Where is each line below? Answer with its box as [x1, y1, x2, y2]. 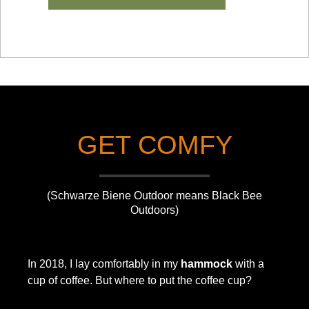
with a [232, 257, 264, 270]
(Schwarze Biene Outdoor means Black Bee [47, 189, 262, 201]
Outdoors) [130, 203, 179, 216]
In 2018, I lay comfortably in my [28, 257, 181, 270]
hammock [181, 257, 232, 270]
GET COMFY [77, 130, 232, 159]
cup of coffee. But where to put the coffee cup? [28, 274, 252, 286]
